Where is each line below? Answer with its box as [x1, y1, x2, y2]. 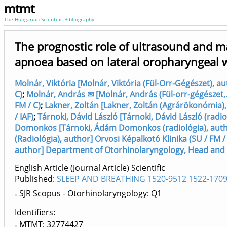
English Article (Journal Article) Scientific [15, 162, 165, 174]
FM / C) [15, 100, 41, 111]
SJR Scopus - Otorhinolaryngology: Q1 [19, 187, 162, 199]
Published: [15, 173, 57, 185]
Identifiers [15, 207, 53, 218]
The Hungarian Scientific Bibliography [4, 16, 94, 23]
